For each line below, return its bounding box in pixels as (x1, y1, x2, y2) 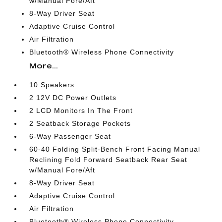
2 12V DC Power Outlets (29, 94, 117, 102)
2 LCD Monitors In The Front (29, 107, 133, 114)
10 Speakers (29, 81, 75, 89)
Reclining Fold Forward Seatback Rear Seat (29, 156, 188, 164)
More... (29, 61, 58, 70)
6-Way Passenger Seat (29, 132, 111, 140)
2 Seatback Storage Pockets (29, 119, 131, 127)
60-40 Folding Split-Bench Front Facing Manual (29, 145, 201, 153)
